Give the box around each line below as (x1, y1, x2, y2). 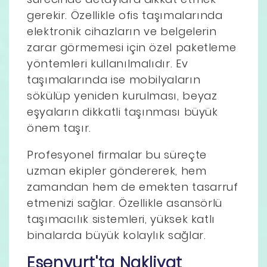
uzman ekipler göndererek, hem (27, 163, 207, 178)
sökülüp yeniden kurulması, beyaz (27, 88, 218, 103)
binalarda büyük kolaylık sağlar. (27, 227, 206, 243)
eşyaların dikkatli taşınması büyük (27, 104, 218, 119)
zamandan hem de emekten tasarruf (27, 179, 238, 194)
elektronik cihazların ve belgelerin (27, 23, 217, 39)
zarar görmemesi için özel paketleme (27, 39, 237, 55)
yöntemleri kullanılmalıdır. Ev (27, 55, 188, 71)
